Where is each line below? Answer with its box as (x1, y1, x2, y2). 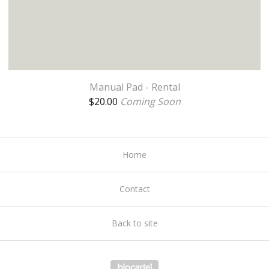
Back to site (111, 217, 158, 229)
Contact (119, 183, 150, 195)
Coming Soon (119, 95, 181, 109)
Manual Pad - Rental (89, 80, 180, 94)
